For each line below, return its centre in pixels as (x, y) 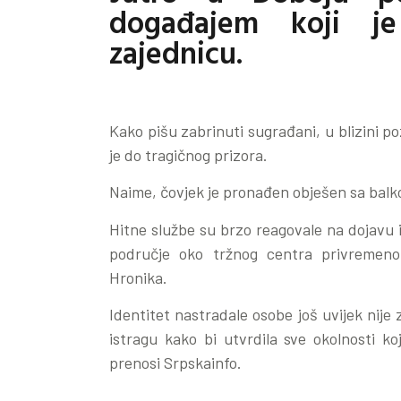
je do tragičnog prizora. (188, 155)
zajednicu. (176, 52)
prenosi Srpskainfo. (175, 363)
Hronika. (138, 277)
